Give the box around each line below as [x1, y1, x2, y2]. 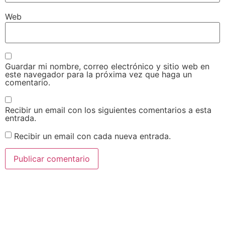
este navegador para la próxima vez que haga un [5, 69, 192, 80]
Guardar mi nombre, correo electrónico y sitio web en [5, 61, 209, 72]
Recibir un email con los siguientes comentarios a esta [5, 104, 211, 115]
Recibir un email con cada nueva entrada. [14, 131, 171, 141]
